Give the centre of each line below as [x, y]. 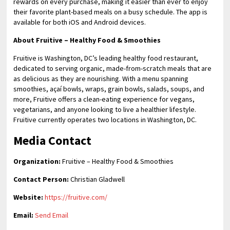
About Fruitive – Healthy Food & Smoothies [87, 40]
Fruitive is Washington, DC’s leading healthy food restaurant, [106, 58]
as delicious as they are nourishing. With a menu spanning [101, 79]
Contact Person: [41, 179]
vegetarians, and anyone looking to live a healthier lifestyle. [105, 109]
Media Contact [53, 140]
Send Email [52, 215]
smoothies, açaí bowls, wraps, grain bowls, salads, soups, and [109, 89]
